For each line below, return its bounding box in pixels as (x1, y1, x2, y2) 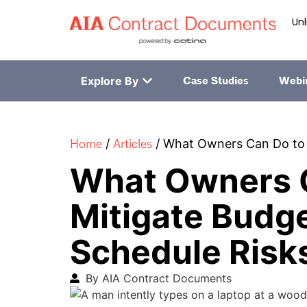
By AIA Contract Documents (85, 271, 232, 285)
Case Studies (182, 74, 249, 88)
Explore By (80, 74, 138, 88)
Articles (113, 136, 152, 152)
